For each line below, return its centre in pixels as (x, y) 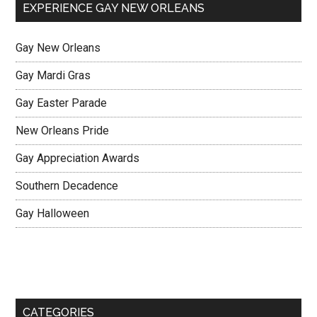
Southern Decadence (67, 185)
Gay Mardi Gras (53, 75)
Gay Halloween (53, 213)
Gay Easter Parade (62, 103)
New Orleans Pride (63, 130)
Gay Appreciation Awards (78, 158)
